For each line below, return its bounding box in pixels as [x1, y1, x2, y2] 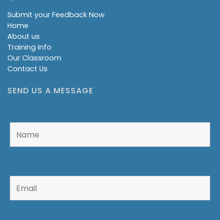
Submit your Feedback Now [7, 10, 105, 20]
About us [7, 31, 40, 42]
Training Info [7, 42, 52, 53]
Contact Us [7, 64, 48, 74]
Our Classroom [7, 53, 61, 63]
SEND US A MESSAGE [7, 85, 93, 97]
